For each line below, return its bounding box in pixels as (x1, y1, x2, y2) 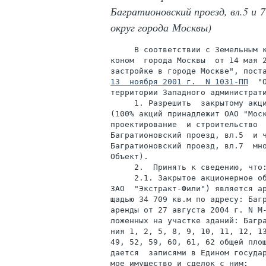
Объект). (110, 152, 148, 161)
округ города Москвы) (110, 20, 211, 34)
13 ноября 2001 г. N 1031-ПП (110, 77, 248, 86)
